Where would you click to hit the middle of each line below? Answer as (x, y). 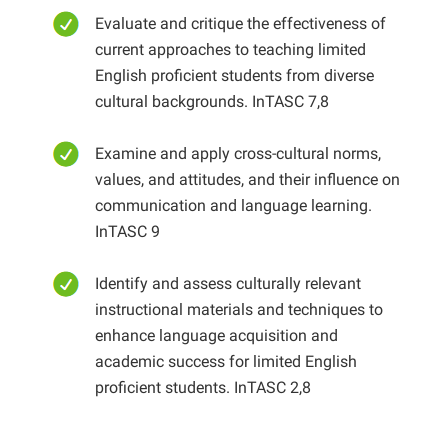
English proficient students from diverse (234, 75)
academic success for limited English (225, 361)
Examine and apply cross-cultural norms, (237, 153)
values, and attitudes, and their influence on (247, 179)
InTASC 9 (127, 231)
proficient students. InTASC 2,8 (202, 387)
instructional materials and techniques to (238, 309)
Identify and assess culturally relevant (227, 283)
